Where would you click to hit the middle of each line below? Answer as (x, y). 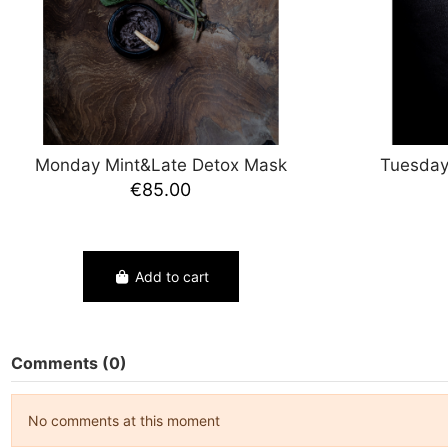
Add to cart (171, 276)
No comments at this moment (123, 421)
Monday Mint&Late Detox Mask (160, 164)
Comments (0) (68, 362)
